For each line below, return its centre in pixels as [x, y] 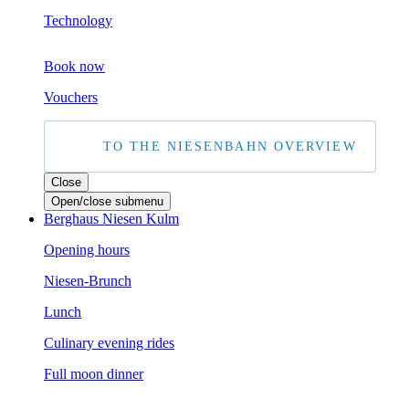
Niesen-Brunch [88, 281]
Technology [78, 21]
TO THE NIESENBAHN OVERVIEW [230, 147]
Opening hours [87, 250]
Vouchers [71, 97]
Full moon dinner [94, 374]
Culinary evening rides [109, 343]
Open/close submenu [107, 201]
